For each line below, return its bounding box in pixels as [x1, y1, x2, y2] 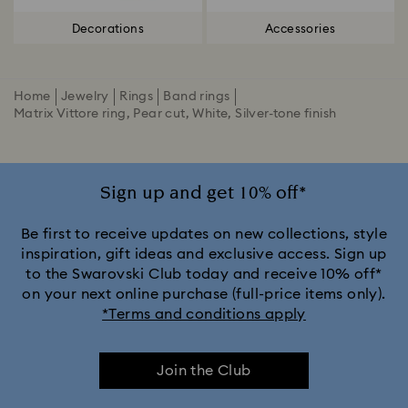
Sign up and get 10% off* [100, 180, 308, 207]
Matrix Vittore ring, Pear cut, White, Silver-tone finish [14, 107, 337, 121]
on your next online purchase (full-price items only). [22, 287, 386, 302]
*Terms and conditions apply [102, 307, 306, 322]
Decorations [71, 23, 144, 36]
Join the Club [157, 363, 251, 379]
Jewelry [60, 90, 109, 104]
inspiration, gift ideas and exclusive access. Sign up [21, 247, 387, 262]
